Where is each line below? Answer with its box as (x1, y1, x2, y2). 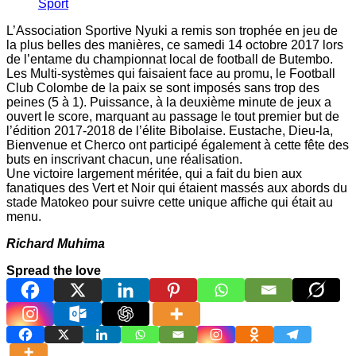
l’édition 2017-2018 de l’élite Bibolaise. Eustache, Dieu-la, (6, 124, 333, 138)
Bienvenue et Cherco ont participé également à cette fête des (6, 138, 349, 153)
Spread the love (6, 264, 101, 278)
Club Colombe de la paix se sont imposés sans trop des (6, 81, 319, 95)
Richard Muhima (6, 237, 105, 251)
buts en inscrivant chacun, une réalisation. (6, 153, 242, 167)
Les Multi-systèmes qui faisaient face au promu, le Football (6, 67, 335, 81)
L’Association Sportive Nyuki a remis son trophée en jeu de (6, 24, 338, 38)
